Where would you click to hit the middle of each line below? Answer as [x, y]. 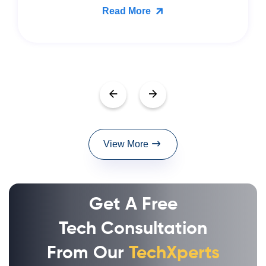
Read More [128, 11]
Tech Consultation [133, 229]
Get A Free [133, 205]
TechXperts [174, 253]
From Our [88, 253]
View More [126, 144]
